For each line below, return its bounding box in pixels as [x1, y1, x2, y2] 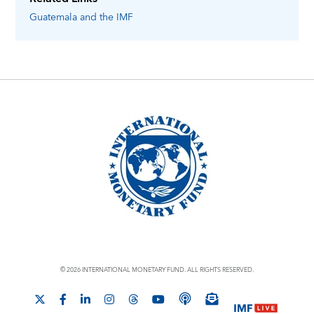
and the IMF [80, 9, 134, 27]
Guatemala [29, 9, 78, 27]
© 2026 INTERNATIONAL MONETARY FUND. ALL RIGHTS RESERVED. [60, 264, 254, 276]
